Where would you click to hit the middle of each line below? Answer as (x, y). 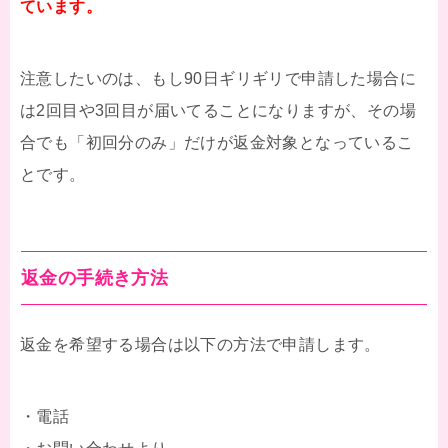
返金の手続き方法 (95, 278)
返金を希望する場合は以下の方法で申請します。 (200, 345)
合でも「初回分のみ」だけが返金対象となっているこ (217, 143)
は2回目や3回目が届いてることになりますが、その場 (218, 111)
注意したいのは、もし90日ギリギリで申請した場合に (218, 79)
